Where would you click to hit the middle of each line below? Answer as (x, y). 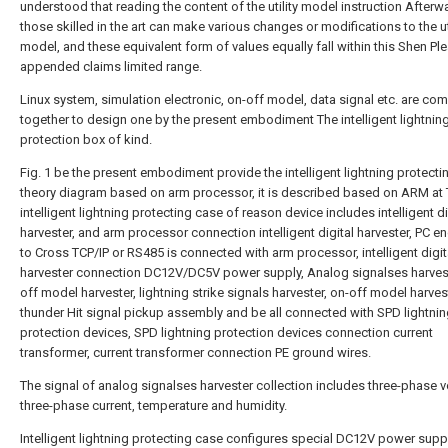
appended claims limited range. (111, 66)
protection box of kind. (86, 139)
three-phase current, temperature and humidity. (153, 405)
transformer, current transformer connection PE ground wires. (195, 352)
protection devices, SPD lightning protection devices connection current (226, 332)
